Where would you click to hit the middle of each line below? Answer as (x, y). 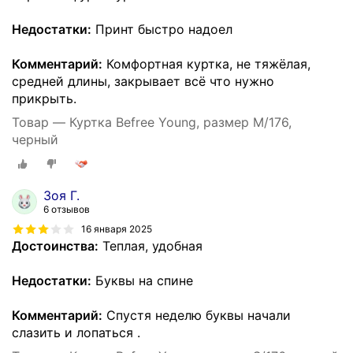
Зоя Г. (61, 196)
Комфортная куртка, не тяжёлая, (206, 63)
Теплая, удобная (150, 246)
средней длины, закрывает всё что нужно (143, 81)
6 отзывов (67, 210)
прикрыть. (44, 98)
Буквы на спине (142, 281)
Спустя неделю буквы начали (197, 316)
